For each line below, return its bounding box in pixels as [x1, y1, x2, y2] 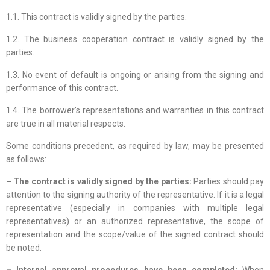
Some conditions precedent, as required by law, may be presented [6, 141, 264, 151]
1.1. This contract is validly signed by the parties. [6, 12, 187, 22]
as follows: [6, 154, 46, 165]
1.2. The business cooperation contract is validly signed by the [6, 34, 264, 45]
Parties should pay [191, 177, 265, 187]
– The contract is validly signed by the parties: [6, 177, 192, 187]
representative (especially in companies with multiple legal [6, 203, 264, 213]
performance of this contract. [6, 83, 118, 93]
